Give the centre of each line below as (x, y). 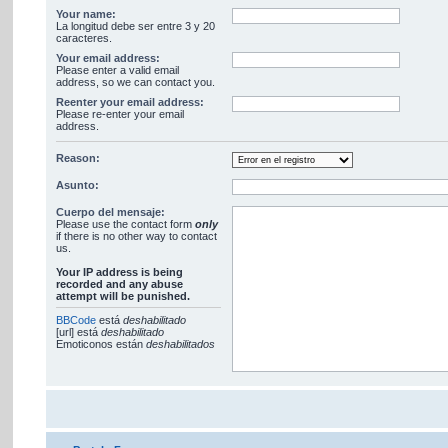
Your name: (86, 14)
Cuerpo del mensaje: (111, 212)
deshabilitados (181, 344)
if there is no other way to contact (137, 236)
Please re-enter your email (120, 114)
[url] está (79, 332)
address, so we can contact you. (136, 82)
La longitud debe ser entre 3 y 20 (136, 26)
